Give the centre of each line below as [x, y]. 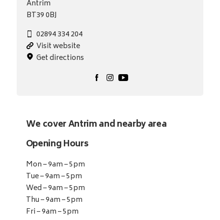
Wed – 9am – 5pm [55, 189]
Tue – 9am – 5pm [54, 177]
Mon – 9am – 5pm [55, 165]
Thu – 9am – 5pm [54, 200]
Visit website [58, 47]
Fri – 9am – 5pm [52, 212]
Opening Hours [57, 145]
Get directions [60, 58]
